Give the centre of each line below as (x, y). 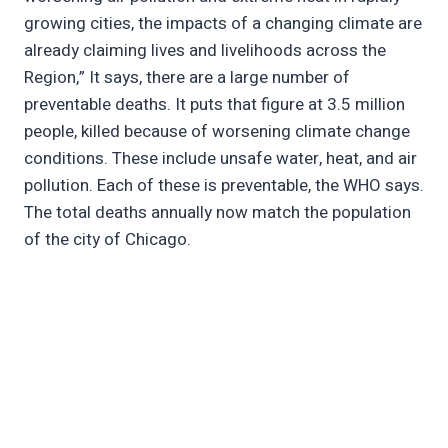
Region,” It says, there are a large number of (187, 78)
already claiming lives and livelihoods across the (205, 51)
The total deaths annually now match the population (217, 213)
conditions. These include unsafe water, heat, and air (220, 159)
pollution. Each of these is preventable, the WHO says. (224, 186)
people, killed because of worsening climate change (217, 132)
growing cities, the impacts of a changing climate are (223, 24)
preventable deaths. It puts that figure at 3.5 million (214, 105)
